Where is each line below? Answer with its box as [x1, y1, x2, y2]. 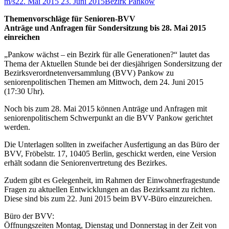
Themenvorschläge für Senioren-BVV [4, 14, 135, 24]
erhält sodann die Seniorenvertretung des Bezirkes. [4, 158, 167, 168]
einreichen [4, 33, 40, 42]
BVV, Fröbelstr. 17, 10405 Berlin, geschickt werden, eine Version [4, 149, 216, 158]
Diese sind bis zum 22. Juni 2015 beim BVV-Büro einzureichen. [4, 194, 212, 203]
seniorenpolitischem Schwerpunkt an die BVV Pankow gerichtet [4, 113, 213, 123]
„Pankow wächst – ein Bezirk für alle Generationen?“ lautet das [4, 50, 210, 59]
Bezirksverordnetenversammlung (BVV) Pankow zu [4, 68, 174, 78]
